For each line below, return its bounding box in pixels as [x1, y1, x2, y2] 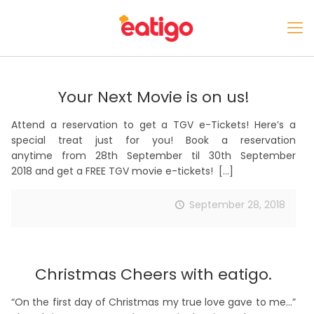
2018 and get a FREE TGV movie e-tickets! [11, 164, 216, 178]
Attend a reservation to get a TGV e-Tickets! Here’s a [11, 118, 296, 132]
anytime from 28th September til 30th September [11, 149, 296, 163]
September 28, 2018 [189, 198, 285, 212]
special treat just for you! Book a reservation [11, 133, 296, 147]
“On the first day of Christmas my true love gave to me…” [11, 295, 296, 309]
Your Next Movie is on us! [57, 86, 250, 108]
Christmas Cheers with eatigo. [35, 264, 272, 285]
